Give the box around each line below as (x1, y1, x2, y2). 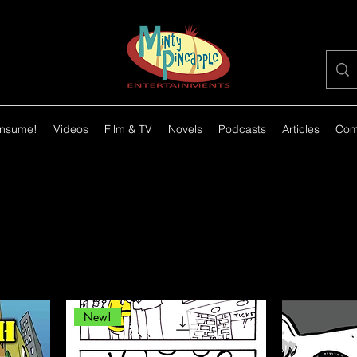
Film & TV (104, 122, 152, 136)
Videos (53, 122, 88, 136)
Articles (281, 122, 320, 136)
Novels (167, 122, 202, 136)
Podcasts (218, 122, 266, 136)
